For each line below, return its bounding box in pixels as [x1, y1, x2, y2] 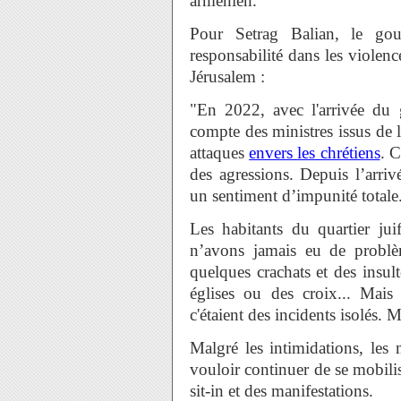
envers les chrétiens [249, 143, 380, 162]
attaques [190, 143, 250, 162]
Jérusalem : [190, 67, 265, 86]
